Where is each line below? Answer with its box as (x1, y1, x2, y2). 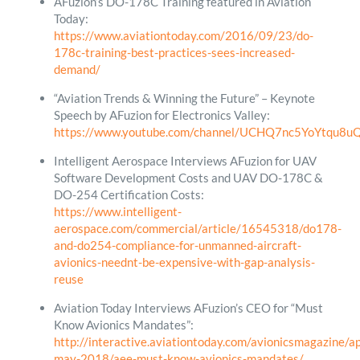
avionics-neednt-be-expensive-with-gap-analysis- (53, 254, 315, 269)
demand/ (53, 61, 100, 76)
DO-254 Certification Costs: (53, 186, 204, 202)
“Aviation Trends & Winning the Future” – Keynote (53, 90, 315, 105)
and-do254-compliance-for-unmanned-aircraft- (53, 237, 301, 252)
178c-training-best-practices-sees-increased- (53, 44, 295, 59)
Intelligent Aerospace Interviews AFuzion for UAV (53, 153, 317, 168)
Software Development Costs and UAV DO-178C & (53, 170, 323, 185)
